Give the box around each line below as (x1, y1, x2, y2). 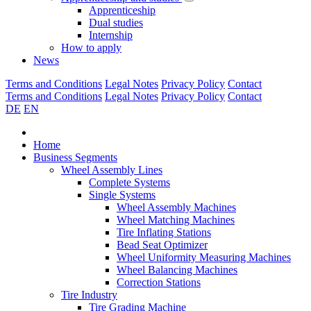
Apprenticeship (89, 4, 155, 16)
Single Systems (89, 189, 155, 201)
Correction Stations (117, 276, 201, 288)
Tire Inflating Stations (117, 226, 211, 238)
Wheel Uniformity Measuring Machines (117, 251, 291, 263)
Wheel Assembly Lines (61, 164, 162, 176)
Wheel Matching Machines (117, 214, 235, 226)
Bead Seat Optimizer (117, 239, 208, 251)
